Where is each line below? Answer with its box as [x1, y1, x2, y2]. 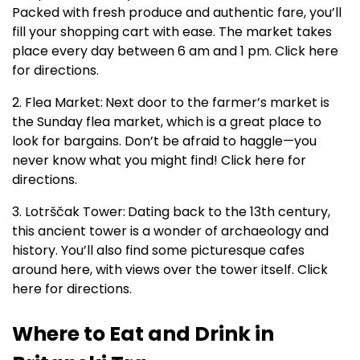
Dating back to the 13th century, [128, 202, 330, 221]
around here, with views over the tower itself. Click [12, 260, 328, 279]
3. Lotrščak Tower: [12, 202, 125, 221]
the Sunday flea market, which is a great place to [12, 112, 321, 131]
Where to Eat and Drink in [12, 319, 274, 348]
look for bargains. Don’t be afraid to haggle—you [12, 131, 317, 150]
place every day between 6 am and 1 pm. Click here [12, 41, 338, 60]
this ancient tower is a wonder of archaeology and [12, 221, 329, 240]
